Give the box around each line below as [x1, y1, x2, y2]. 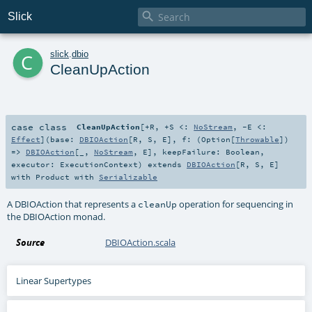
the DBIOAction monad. [7, 210, 106, 223]
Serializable [99, 171, 157, 182]
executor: [11, 159, 60, 169]
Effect [11, 134, 40, 144]
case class [11, 120, 67, 132]
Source [16, 235, 45, 249]
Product [36, 171, 70, 182]
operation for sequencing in [177, 197, 294, 210]
